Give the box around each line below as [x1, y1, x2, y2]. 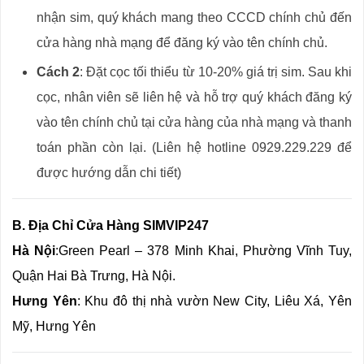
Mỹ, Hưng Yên [12, 319, 96, 334]
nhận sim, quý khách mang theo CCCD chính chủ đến [37, 11, 352, 25]
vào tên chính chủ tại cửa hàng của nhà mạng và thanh [37, 115, 352, 130]
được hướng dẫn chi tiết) [37, 166, 181, 180]
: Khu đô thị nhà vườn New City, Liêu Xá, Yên [76, 294, 353, 309]
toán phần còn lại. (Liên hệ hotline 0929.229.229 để [37, 141, 352, 155]
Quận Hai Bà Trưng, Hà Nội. [12, 269, 175, 284]
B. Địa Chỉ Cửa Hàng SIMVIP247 [12, 219, 209, 233]
